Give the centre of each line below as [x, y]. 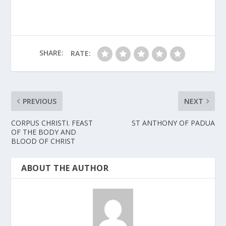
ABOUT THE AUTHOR [65, 168]
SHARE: [51, 53]
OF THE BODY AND [44, 132]
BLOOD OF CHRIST [43, 141]
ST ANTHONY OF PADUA [173, 123]
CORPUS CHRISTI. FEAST [52, 123]
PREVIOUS [40, 101]
